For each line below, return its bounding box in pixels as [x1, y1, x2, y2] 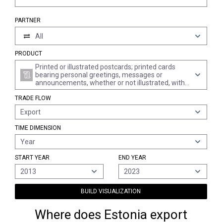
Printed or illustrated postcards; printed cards [35, 63, 175, 71]
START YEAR [15, 154, 50, 161]
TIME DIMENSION [15, 124, 61, 131]
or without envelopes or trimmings [35, 87, 142, 95]
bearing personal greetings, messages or [35, 71, 163, 79]
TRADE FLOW [15, 95, 51, 102]
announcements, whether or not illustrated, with [35, 79, 185, 87]
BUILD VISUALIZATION [81, 188, 141, 195]
